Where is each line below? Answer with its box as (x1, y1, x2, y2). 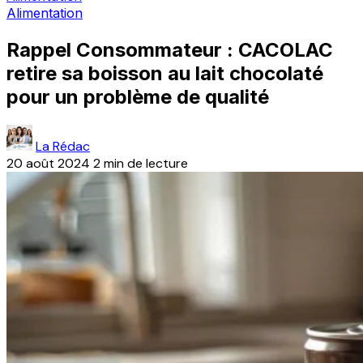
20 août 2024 (6, 154, 90, 172)
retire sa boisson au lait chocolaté (6, 61, 323, 85)
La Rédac (36, 137, 90, 155)
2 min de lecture (93, 154, 188, 172)
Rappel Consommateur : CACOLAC (6, 37, 333, 62)
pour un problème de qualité (6, 84, 269, 109)
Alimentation (6, 5, 83, 21)
